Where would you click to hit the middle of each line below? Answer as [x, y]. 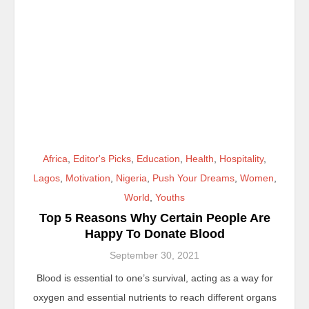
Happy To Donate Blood [154, 233]
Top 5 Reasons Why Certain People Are [154, 218]
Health [200, 158]
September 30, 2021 [154, 255]
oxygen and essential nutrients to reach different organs [154, 297]
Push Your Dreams [193, 178]
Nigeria [131, 178]
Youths [170, 197]
